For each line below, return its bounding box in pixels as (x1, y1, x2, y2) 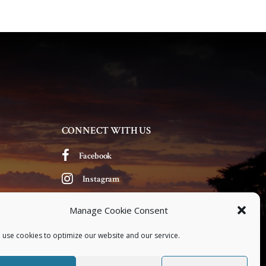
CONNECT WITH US (61, 123, 151, 137)
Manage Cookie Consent (69, 204, 168, 216)
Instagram (82, 173, 120, 185)
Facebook (78, 150, 113, 161)
